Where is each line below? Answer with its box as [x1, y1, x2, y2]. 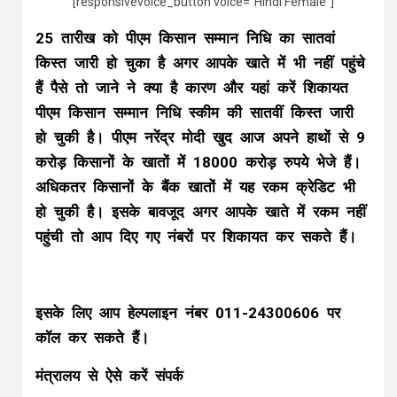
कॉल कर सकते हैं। [35, 329, 149, 346]
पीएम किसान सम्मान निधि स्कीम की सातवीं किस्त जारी [35, 104, 354, 121]
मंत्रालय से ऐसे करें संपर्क [35, 367, 183, 385]
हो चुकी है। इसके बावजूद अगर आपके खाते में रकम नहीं [35, 203, 366, 221]
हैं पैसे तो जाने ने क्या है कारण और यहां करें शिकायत [35, 79, 348, 97]
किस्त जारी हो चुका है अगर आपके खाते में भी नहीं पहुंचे [35, 54, 365, 72]
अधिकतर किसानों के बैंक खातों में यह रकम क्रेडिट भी [35, 178, 355, 196]
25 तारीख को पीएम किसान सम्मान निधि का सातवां [35, 29, 335, 47]
